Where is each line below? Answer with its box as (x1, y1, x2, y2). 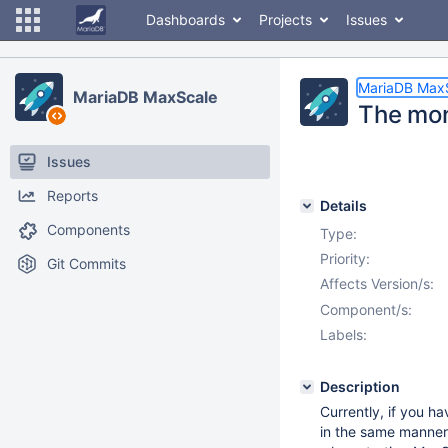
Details (320, 197, 367, 214)
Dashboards (146, 11, 225, 28)
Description (320, 378, 400, 395)
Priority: (320, 250, 370, 267)
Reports (47, 187, 98, 204)
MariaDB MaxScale (73, 87, 218, 107)
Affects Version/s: (320, 275, 434, 292)
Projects (259, 11, 312, 28)
